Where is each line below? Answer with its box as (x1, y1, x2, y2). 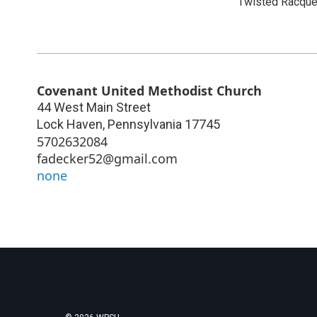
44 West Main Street (37, 99, 151, 115)
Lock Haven (37, 116, 103, 132)
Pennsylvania (108, 116, 182, 132)
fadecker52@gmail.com (37, 149, 178, 167)
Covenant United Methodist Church (37, 81, 262, 99)
